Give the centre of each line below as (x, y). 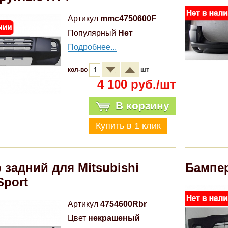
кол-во (79, 70)
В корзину (142, 106)
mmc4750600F (129, 19)
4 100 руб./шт (136, 84)
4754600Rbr (124, 204)
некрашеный (114, 218)
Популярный (92, 33)
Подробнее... (92, 47)
